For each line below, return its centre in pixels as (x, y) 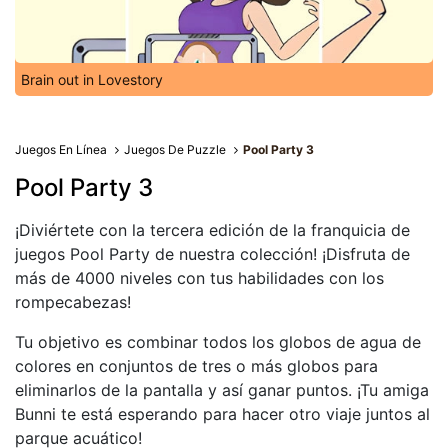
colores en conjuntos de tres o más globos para (196, 366)
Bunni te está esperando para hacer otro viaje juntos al (222, 414)
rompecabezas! (73, 302)
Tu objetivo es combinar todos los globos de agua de (218, 342)
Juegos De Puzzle (175, 149)
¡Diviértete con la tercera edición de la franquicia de (212, 230)
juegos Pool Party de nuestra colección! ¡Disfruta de (212, 254)
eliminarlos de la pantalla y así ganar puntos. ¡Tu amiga (222, 390)
